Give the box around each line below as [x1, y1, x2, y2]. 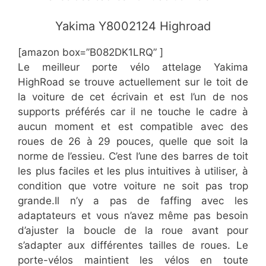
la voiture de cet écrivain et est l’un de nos [18, 91, 248, 103]
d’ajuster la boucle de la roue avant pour [18, 224, 248, 237]
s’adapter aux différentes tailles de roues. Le [18, 239, 248, 252]
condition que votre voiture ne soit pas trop [18, 180, 248, 192]
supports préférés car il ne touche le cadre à [18, 106, 248, 118]
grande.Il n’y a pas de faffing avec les [18, 195, 248, 207]
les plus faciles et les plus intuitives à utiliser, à [18, 165, 248, 178]
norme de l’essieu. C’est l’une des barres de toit [18, 150, 248, 163]
